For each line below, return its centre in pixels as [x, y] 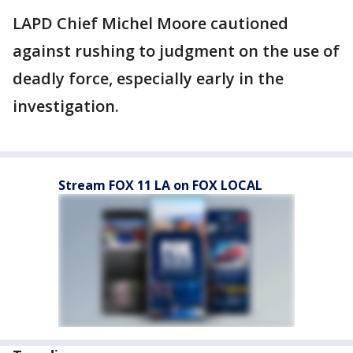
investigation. [66, 106]
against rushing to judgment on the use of [176, 51]
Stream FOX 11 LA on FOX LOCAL [160, 185]
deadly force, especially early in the [148, 78]
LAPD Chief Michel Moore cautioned [150, 23]
